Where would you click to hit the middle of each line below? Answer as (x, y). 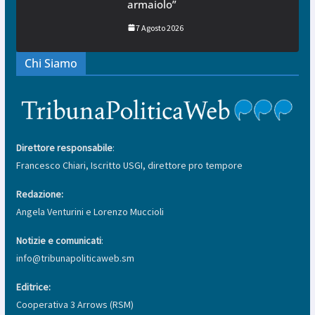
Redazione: (39, 194)
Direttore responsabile (64, 147)
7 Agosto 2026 (159, 27)
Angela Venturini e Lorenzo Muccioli (90, 211)
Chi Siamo (51, 63)
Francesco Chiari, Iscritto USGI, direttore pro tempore (129, 165)
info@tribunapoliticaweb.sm (75, 258)
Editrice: (33, 287)
